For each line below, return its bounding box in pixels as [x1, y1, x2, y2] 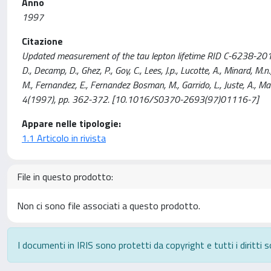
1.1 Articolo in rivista [22, 131, 106, 145]
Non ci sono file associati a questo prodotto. [17, 198, 200, 213]
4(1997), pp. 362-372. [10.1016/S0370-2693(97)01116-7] [22, 92, 258, 106]
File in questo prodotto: [17, 169, 113, 184]
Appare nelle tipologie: [22, 116, 121, 131]
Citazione [22, 34, 63, 48]
